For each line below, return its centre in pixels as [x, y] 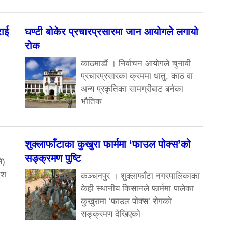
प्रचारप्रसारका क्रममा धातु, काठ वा [137, 76]
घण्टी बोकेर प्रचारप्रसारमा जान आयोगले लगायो [112, 31]
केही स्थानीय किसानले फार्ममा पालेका [137, 188]
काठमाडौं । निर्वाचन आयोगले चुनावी [136, 63]
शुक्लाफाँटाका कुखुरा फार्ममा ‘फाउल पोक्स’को [108, 144]
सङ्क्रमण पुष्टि [53, 158]
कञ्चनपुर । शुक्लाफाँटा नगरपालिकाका [140, 176]
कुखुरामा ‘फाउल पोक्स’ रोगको [126, 201]
